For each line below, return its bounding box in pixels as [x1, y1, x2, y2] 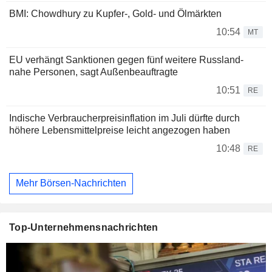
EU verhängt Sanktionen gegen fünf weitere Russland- [9, 54, 243, 65]
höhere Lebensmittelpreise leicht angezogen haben [9, 124, 230, 135]
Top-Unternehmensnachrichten [9, 222, 158, 233]
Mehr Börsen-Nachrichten [16, 178, 126, 189]
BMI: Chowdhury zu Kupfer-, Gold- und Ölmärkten [9, 8, 222, 19]
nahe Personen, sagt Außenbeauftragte [9, 66, 178, 77]
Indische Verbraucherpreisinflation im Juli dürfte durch [9, 112, 240, 123]
